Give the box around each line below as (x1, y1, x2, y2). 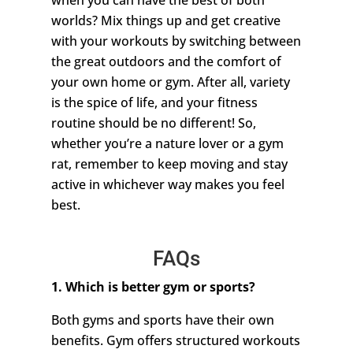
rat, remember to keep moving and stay (50, 155, 288, 173)
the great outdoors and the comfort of (50, 53, 281, 71)
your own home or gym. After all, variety (50, 73, 290, 91)
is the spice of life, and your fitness (50, 94, 258, 112)
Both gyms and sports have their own (50, 311, 274, 329)
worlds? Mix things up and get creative (50, 12, 281, 30)
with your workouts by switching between (50, 32, 301, 50)
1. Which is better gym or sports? (50, 278, 255, 296)
